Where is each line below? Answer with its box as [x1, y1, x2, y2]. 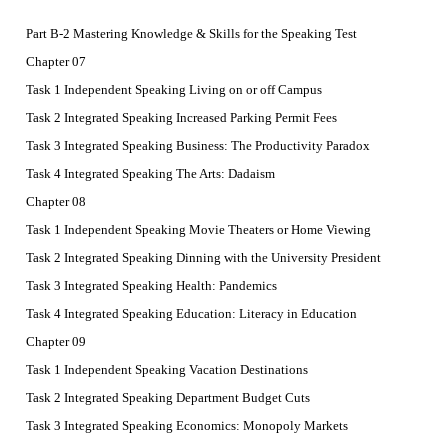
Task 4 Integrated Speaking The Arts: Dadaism [26, 166, 275, 182]
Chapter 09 [26, 334, 86, 350]
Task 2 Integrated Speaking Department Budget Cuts [26, 390, 310, 406]
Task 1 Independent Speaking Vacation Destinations [26, 362, 308, 378]
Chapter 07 [26, 54, 86, 70]
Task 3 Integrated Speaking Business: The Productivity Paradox [26, 138, 370, 154]
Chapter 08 [26, 194, 86, 210]
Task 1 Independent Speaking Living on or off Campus [26, 82, 322, 98]
